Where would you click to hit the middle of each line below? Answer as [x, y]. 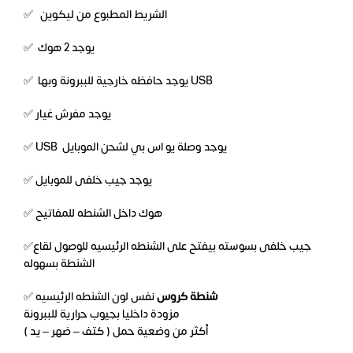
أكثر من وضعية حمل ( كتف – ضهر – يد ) [116, 331]
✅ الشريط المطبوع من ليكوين [104, 14]
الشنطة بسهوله [59, 263]
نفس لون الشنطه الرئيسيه [96, 296]
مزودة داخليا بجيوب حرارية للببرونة [102, 314]
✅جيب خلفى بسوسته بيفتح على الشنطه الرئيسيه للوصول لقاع [28, 246]
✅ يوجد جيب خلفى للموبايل [94, 180]
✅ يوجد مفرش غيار [73, 113]
